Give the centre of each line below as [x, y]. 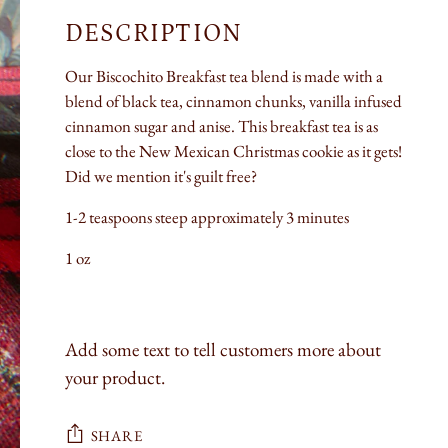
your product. [114, 378]
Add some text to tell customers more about [222, 350]
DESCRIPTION [153, 34]
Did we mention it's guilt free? [162, 176]
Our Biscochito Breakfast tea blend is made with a [223, 76]
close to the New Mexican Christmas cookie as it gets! [233, 151]
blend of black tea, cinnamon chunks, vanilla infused [233, 101]
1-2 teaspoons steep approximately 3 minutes [208, 217]
